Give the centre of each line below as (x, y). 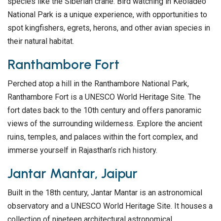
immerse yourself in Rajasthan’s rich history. (82, 150)
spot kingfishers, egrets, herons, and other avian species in (109, 28)
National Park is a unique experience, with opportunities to (107, 15)
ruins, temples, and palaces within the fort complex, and (103, 137)
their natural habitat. (41, 41)
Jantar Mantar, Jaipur (73, 174)
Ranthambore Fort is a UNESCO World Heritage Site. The (104, 97)
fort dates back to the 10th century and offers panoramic (104, 110)
